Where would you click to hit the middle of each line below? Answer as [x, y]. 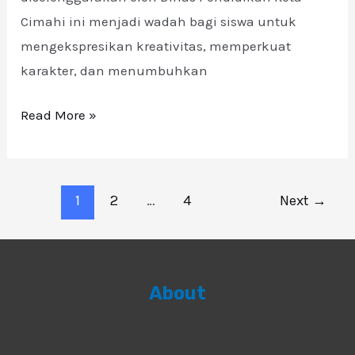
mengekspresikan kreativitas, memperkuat [156, 46]
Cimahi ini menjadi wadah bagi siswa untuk [159, 21]
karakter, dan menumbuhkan [115, 70]
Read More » [59, 115]
